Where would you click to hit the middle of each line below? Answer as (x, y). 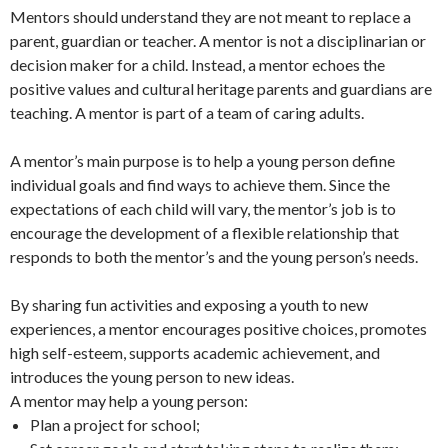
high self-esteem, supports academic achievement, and (195, 352)
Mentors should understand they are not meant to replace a (210, 16)
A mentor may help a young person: (129, 400)
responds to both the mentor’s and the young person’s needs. (215, 256)
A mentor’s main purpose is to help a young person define (202, 160)
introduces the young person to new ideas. (153, 376)
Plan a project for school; (116, 424)
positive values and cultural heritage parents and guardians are (221, 88)
